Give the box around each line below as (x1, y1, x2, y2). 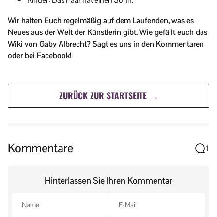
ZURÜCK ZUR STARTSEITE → (59, 89, 158, 102)
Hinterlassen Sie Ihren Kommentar (45, 175, 172, 186)
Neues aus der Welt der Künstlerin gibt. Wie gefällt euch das (8, 27, 207, 38)
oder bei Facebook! (8, 50, 71, 61)
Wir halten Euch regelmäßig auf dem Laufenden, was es (8, 15, 194, 26)
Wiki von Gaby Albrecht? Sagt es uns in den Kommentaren (8, 39, 204, 49)
